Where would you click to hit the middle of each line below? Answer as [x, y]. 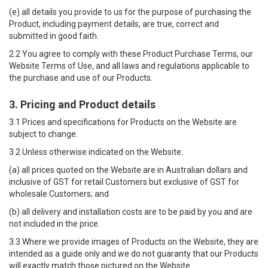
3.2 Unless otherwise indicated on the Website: [96, 152]
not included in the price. [54, 224]
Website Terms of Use [51, 66]
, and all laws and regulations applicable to [171, 66]
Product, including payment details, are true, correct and [114, 24]
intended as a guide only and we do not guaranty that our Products [134, 254]
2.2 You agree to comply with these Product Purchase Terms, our [131, 54]
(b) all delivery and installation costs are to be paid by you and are [131, 212]
